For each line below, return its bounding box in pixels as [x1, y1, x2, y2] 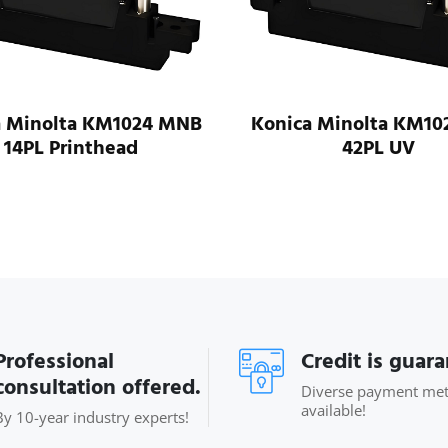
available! [301, 400, 366, 420]
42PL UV [341, 132, 415, 165]
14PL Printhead [3, 132, 138, 165]
